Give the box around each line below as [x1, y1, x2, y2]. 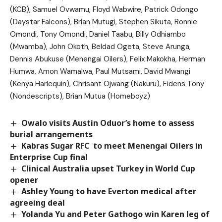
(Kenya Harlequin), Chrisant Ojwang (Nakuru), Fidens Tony [10, 78, 204, 89]
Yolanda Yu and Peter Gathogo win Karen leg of [21, 209, 210, 220]
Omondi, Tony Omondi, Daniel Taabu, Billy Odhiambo [10, 29, 186, 39]
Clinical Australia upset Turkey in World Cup [21, 163, 196, 174]
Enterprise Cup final [10, 151, 88, 163]
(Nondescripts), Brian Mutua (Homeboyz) [10, 91, 150, 101]
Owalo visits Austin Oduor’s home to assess [21, 117, 195, 128]
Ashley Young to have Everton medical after [21, 185, 197, 197]
